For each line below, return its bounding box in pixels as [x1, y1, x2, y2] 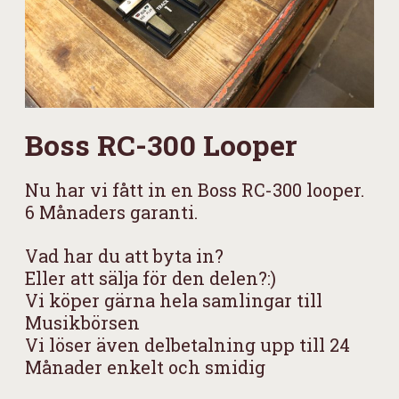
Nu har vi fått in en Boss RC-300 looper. [25, 178, 364, 202]
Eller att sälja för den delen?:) [25, 266, 276, 290]
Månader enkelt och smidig [25, 355, 265, 379]
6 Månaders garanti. [25, 200, 198, 224]
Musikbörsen [25, 311, 140, 335]
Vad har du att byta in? [25, 244, 224, 268]
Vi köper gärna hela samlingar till [25, 289, 322, 313]
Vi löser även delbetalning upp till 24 [25, 333, 350, 357]
